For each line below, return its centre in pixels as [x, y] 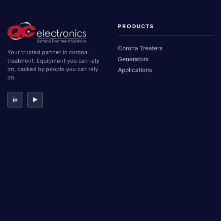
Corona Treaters [140, 49]
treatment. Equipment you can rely [53, 61]
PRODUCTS [136, 26]
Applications [135, 70]
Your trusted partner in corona [47, 52]
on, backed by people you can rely [53, 69]
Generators [133, 59]
